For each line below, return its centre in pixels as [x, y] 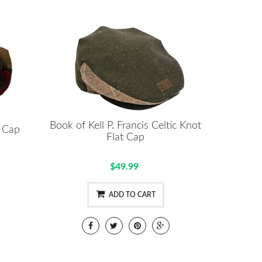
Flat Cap [126, 137]
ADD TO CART [132, 194]
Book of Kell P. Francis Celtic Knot [126, 125]
